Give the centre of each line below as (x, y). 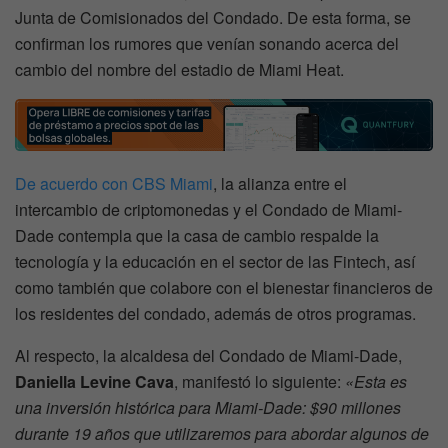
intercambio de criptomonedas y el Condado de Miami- (208, 209)
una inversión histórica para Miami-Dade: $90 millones (208, 407)
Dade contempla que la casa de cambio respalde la (197, 235)
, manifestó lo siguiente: (259, 381)
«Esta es (376, 381)
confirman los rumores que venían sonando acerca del (207, 44)
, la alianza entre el (280, 183)
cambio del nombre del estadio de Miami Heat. (179, 70)
